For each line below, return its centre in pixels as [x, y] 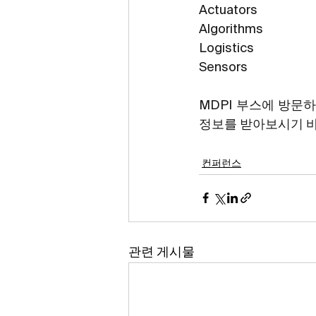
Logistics [226, 48]
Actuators [228, 10]
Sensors [223, 67]
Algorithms [231, 29]
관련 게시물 [162, 252]
